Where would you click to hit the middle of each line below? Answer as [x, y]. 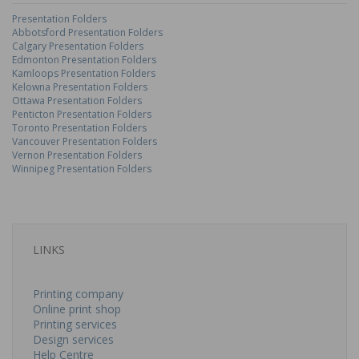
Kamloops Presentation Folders [84, 73]
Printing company [78, 294]
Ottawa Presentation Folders [77, 101]
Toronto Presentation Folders [79, 128]
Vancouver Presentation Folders [85, 141]
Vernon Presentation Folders [77, 155]
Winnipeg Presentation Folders [82, 169]
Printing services [75, 324]
